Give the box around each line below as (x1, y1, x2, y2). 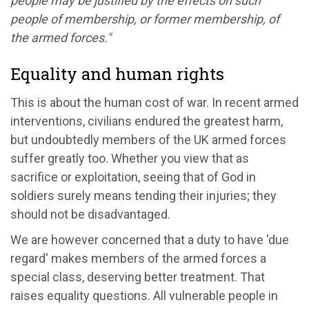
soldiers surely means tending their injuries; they (10, 188, 277, 203)
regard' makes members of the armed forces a (10, 250, 266, 266)
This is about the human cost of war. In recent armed (10, 94, 299, 110)
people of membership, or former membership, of (10, 11, 279, 26)
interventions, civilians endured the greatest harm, (10, 113, 283, 128)
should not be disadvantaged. (10, 206, 170, 221)
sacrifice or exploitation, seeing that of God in (10, 169, 256, 184)
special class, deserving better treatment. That (10, 269, 265, 284)
